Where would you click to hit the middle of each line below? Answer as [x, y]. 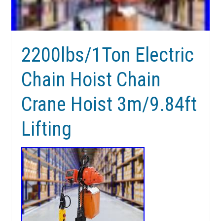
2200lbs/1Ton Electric [108, 55]
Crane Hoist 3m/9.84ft [109, 105]
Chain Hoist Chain [91, 80]
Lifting [47, 129]
